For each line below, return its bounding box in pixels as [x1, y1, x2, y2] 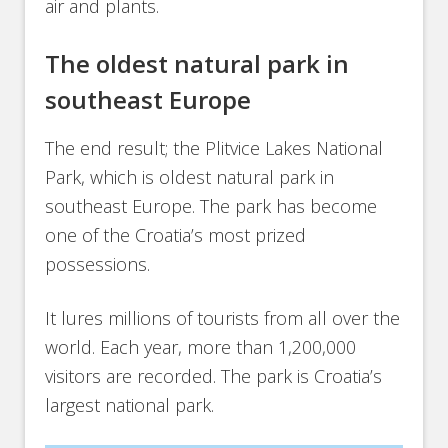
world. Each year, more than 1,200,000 [45, 335, 357, 360]
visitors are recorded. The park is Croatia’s [45, 364, 383, 389]
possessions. [45, 252, 151, 277]
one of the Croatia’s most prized [45, 223, 307, 248]
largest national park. [45, 393, 215, 418]
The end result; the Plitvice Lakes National [45, 136, 384, 161]
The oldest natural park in [45, 47, 350, 81]
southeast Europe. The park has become [45, 194, 378, 219]
